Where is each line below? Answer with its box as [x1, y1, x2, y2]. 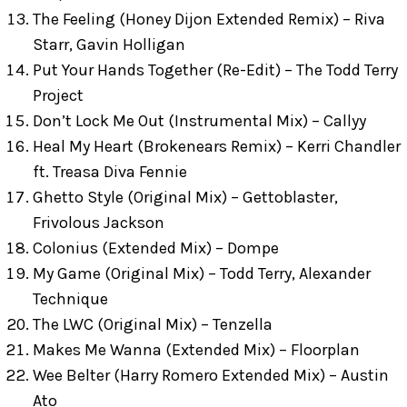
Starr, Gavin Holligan [33, 35, 185, 55]
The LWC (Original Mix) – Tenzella [33, 314, 273, 334]
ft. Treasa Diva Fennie [33, 162, 187, 182]
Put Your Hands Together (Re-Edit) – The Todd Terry [33, 60, 398, 80]
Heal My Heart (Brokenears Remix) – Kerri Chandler [33, 136, 401, 156]
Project [33, 85, 84, 105]
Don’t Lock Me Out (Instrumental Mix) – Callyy [33, 111, 366, 131]
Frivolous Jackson [33, 213, 164, 233]
